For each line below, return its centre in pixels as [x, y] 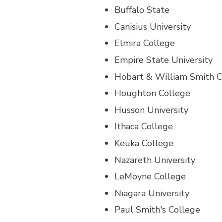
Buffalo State [142, 10]
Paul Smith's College [157, 210]
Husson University [151, 110]
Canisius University [153, 27]
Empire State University [164, 60]
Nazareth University [155, 160]
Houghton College [152, 93]
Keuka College [144, 143]
